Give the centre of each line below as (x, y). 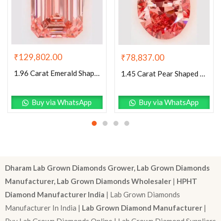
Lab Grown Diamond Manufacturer (142, 208)
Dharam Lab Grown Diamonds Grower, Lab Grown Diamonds (107, 168)
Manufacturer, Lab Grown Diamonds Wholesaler (89, 181)
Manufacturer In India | (43, 208)
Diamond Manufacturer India (55, 195)
